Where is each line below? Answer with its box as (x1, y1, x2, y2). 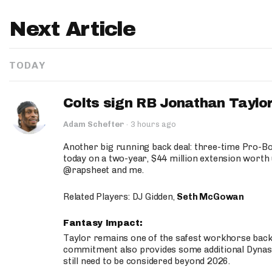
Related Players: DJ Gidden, (63, 191, 177, 202)
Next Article (9, 18, 135, 40)
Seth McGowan (177, 191, 245, 202)
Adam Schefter (63, 120, 124, 129)
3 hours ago (131, 120, 176, 129)
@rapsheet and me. (63, 165, 144, 175)
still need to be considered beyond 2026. (63, 256, 231, 267)
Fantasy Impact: (63, 219, 146, 228)
